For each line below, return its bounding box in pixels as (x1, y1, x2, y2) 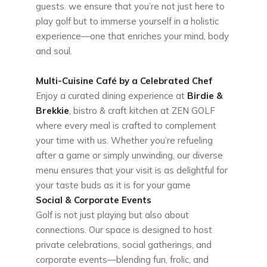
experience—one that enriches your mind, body (36, 30, 229, 42)
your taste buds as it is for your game (36, 179, 191, 191)
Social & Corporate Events (36, 194, 151, 206)
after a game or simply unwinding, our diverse (36, 150, 223, 162)
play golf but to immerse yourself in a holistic (36, 15, 219, 27)
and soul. (36, 45, 72, 57)
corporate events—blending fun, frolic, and (36, 254, 209, 266)
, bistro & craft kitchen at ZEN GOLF (69, 105, 215, 117)
